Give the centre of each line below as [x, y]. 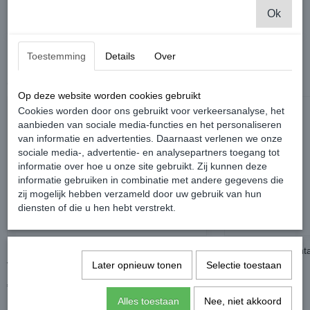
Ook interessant [51, 84]
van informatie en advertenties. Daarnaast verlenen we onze [150, 138]
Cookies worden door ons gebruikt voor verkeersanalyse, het [151, 111]
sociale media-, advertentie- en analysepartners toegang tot [149, 152]
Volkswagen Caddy [48, 266]
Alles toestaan [148, 301]
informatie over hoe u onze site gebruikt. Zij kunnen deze [143, 166]
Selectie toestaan [244, 265]
